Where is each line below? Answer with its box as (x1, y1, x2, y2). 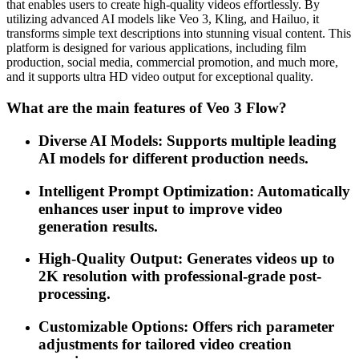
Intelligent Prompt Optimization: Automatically (38, 182, 350, 200)
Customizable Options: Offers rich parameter (38, 318, 334, 335)
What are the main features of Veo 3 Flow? (6, 99, 287, 117)
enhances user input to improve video (38, 200, 283, 217)
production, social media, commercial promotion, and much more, (6, 55, 338, 70)
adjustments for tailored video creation (38, 336, 292, 353)
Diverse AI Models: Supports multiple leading (38, 131, 337, 149)
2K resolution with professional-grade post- (38, 268, 321, 285)
